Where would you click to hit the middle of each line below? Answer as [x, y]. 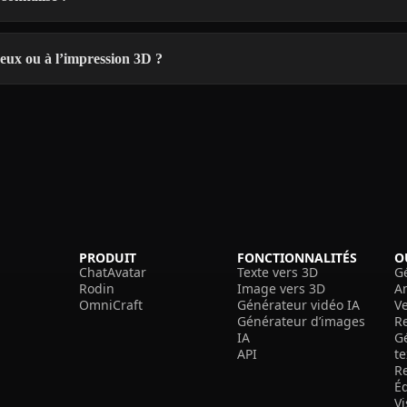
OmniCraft [110, 304]
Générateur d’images [301, 321]
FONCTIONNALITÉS [297, 257]
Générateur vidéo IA [298, 304]
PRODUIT [107, 257]
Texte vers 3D [277, 272]
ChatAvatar [112, 272]
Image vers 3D [281, 288]
